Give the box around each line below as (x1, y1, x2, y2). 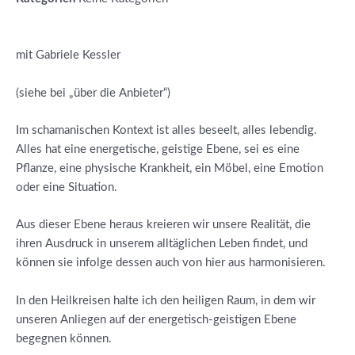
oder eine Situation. (16, 181, 117, 194)
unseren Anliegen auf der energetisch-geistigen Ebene (16, 313, 296, 326)
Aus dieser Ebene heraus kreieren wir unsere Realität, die (16, 219, 311, 231)
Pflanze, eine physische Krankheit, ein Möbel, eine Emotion (16, 162, 323, 175)
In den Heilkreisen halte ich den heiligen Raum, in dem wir (16, 294, 315, 307)
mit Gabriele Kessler (16, 49, 120, 62)
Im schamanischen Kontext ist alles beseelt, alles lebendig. (16, 124, 317, 137)
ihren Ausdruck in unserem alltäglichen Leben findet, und (16, 238, 307, 250)
